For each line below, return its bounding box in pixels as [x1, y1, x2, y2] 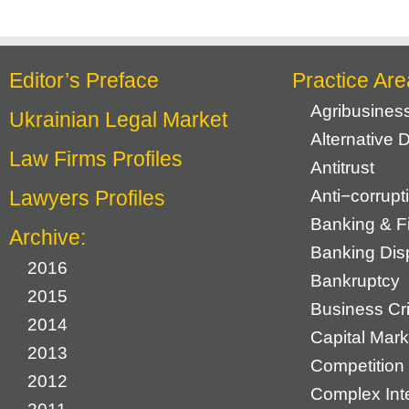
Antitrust [310, 158, 374, 177]
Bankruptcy [310, 271, 400, 290]
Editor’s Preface [9, 68, 159, 92]
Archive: [9, 225, 86, 249]
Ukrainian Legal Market [9, 108, 227, 131]
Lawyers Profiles [9, 186, 165, 210]
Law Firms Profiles [9, 147, 183, 171]
